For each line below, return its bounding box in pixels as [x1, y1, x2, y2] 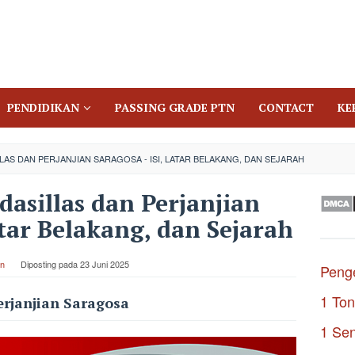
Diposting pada [20, 258, 80, 270]
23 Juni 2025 [79, 258, 129, 270]
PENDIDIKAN [7, 100, 79, 115]
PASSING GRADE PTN [115, 100, 235, 115]
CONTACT [258, 100, 314, 115]
